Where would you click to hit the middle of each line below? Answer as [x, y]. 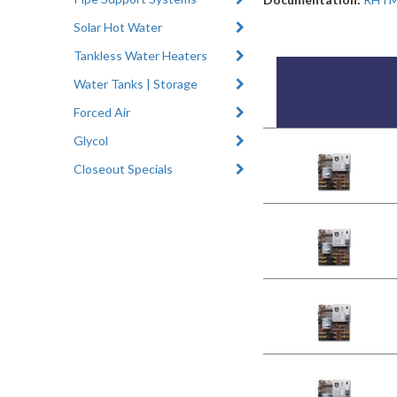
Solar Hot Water [118, 27]
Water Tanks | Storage [136, 83]
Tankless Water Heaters [141, 55]
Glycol [91, 140]
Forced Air [102, 112]
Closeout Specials [124, 168]
